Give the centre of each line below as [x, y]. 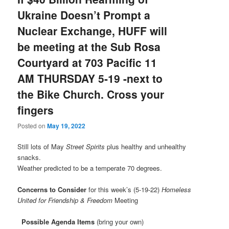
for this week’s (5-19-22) [124, 190]
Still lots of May [42, 146]
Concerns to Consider [52, 190]
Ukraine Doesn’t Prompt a [84, 15]
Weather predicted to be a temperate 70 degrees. [91, 168]
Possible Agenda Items [56, 222]
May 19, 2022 [66, 125]
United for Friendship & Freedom [66, 200]
